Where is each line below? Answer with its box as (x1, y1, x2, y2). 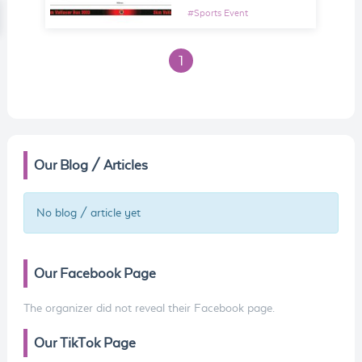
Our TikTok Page (33, 335, 136, 351)
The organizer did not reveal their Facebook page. (23, 301, 275, 315)
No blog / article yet (36, 206, 141, 220)
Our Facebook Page (33, 266, 156, 282)
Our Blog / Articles (33, 158, 148, 174)
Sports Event (194, 8, 249, 19)
